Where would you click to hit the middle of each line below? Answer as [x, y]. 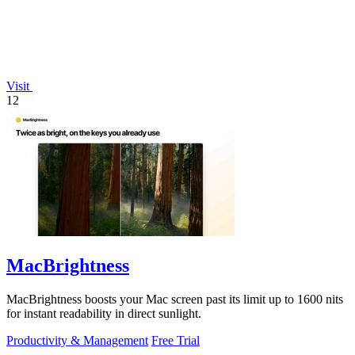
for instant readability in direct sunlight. [104, 313]
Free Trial [176, 340]
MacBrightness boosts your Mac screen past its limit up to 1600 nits [175, 299]
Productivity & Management [77, 340]
